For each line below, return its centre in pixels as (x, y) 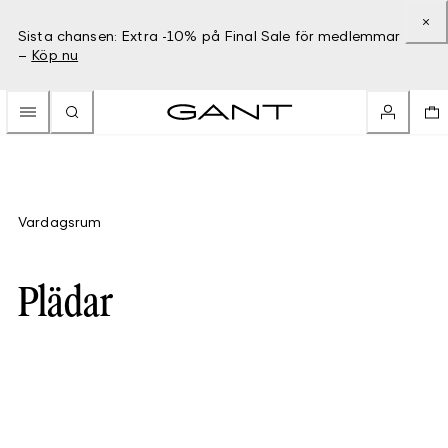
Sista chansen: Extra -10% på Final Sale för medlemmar (209, 35)
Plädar (65, 305)
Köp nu (55, 54)
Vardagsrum (60, 221)
